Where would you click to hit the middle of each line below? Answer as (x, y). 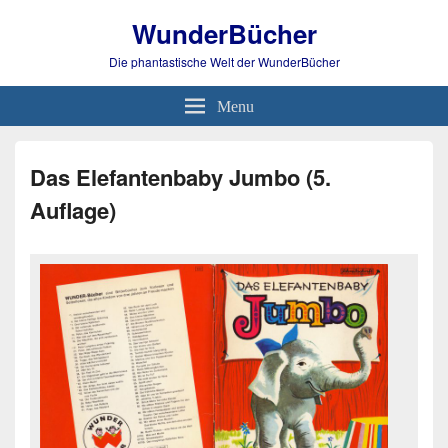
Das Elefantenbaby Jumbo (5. (180, 177)
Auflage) (73, 210)
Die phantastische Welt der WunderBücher (224, 61)
